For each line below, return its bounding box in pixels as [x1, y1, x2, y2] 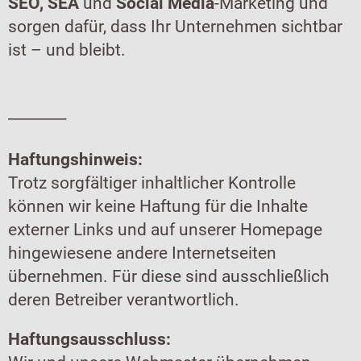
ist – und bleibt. [8, 39, 126, 60]
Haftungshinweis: [8, 149, 143, 170]
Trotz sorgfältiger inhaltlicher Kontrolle [8, 172, 296, 193]
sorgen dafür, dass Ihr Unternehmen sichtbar [8, 16, 342, 37]
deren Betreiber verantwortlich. [8, 289, 239, 310]
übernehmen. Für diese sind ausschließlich [8, 266, 330, 287]
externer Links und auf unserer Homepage [8, 219, 322, 240]
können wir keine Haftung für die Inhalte [8, 196, 308, 217]
